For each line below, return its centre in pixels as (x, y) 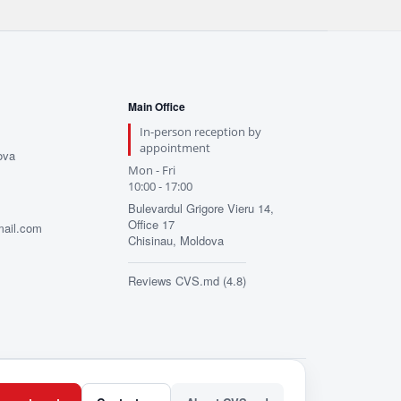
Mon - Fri (151, 170)
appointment (175, 148)
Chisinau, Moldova (175, 240)
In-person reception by (200, 132)
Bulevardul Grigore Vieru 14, (200, 208)
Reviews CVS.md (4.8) (187, 281)
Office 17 (151, 224)
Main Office (156, 107)
